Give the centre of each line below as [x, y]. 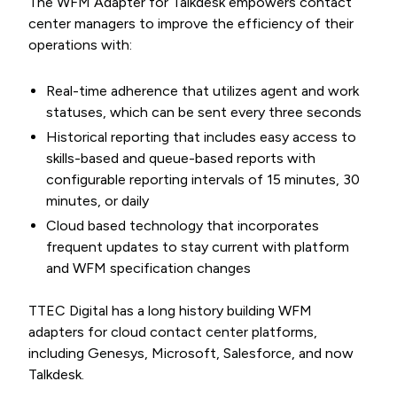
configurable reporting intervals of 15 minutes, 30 [203, 179]
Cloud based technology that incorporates [183, 226]
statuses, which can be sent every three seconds [204, 112]
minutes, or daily [97, 201]
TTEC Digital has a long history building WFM [170, 311]
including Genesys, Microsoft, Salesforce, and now [191, 353]
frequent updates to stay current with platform [198, 247]
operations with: [80, 45]
